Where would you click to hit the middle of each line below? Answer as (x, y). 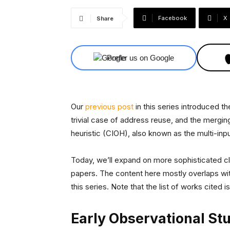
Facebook (172, 18)
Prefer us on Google (141, 57)
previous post (109, 107)
